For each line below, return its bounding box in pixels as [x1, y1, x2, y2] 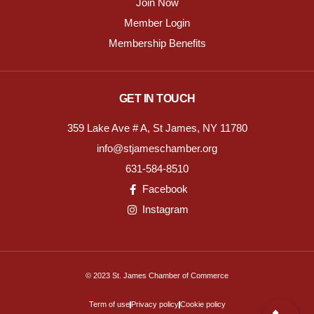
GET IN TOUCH [118, 93, 196, 105]
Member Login [124, 17, 190, 29]
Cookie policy [179, 300, 226, 309]
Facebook [142, 183, 189, 196]
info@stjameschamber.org [97, 142, 217, 155]
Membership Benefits [108, 37, 206, 50]
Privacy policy [130, 300, 179, 309]
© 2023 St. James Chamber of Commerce [86, 271, 228, 280]
